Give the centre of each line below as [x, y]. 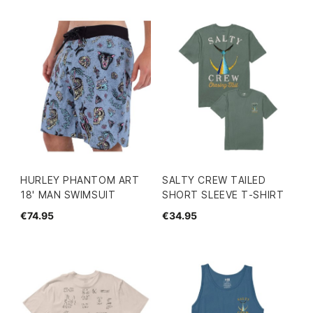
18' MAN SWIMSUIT [68, 194]
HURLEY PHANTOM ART [80, 180]
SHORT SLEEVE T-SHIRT [223, 194]
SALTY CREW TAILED [214, 180]
